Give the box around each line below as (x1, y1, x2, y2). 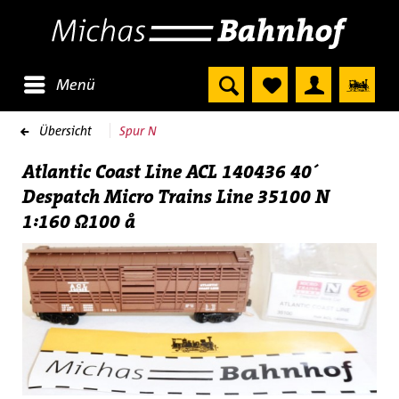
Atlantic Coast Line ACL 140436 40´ (22, 159, 318, 184)
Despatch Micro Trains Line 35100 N (22, 184, 330, 209)
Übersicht (39, 123, 92, 138)
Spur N (119, 123, 157, 138)
